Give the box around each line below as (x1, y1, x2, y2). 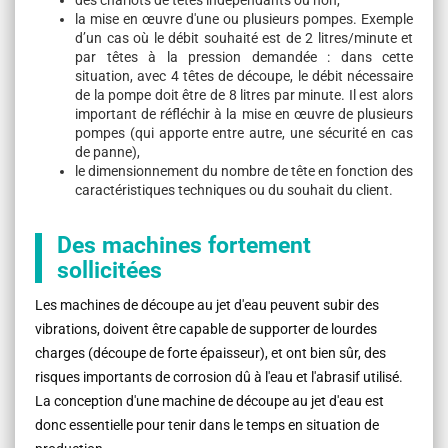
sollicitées (57, 257, 162, 285)
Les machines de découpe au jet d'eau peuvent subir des (35, 297, 379, 314)
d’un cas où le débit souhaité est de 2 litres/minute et (75, 30, 413, 47)
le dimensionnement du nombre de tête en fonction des (75, 163, 413, 180)
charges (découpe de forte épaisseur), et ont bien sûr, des (35, 345, 386, 362)
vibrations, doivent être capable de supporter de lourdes (35, 321, 377, 338)
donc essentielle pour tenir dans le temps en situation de (35, 417, 379, 434)
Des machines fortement (57, 232, 311, 260)
